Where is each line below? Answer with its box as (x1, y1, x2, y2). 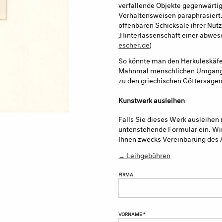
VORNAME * (118, 210, 145, 217)
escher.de (118, 38, 150, 49)
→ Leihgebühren (118, 149, 170, 160)
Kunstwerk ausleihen (118, 94, 185, 105)
